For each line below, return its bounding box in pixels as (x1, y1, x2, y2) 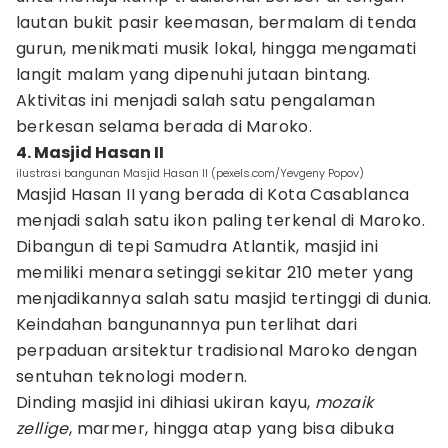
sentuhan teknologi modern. (16, 365, 248, 388)
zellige (16, 417, 69, 440)
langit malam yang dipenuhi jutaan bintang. (16, 63, 371, 86)
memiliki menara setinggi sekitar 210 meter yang (16, 261, 414, 284)
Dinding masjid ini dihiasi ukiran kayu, (16, 391, 315, 414)
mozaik (315, 391, 374, 414)
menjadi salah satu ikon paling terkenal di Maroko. (16, 209, 425, 232)
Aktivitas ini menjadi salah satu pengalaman (16, 89, 376, 112)
